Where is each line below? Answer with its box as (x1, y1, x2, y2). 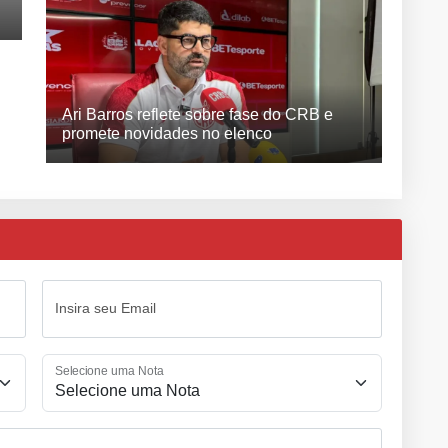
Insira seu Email (55, 299, 156, 316)
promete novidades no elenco (62, 124, 272, 142)
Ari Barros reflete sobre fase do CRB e (62, 105, 333, 123)
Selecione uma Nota (55, 364, 164, 378)
